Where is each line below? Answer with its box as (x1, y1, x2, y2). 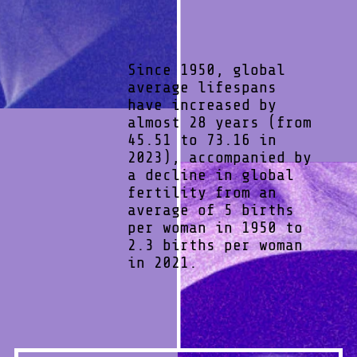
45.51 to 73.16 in (127, 130, 277, 149)
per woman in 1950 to (127, 218, 303, 237)
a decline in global (127, 165, 294, 184)
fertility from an (127, 182, 277, 202)
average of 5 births (127, 200, 294, 219)
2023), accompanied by (127, 147, 312, 167)
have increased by (127, 95, 277, 114)
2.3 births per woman (127, 235, 303, 254)
